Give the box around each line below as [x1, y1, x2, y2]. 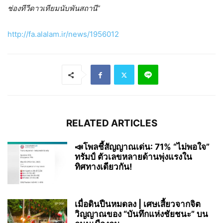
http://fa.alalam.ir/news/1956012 [7, 29, 119, 39]
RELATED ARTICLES [66, 117, 157, 129]
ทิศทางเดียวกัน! [75, 162, 132, 172]
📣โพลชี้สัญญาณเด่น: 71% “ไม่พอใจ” [75, 142, 210, 152]
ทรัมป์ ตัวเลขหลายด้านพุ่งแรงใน [75, 152, 192, 162]
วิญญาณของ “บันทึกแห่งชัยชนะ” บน [75, 209, 208, 220]
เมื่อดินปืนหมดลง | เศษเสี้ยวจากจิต [75, 199, 201, 210]
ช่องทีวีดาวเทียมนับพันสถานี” [7, 3, 100, 13]
